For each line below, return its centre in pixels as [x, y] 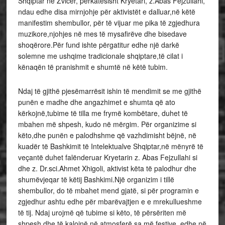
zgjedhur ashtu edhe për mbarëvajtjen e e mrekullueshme [110, 201]
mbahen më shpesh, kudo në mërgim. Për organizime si [107, 124]
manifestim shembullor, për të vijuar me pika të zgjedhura [109, 23]
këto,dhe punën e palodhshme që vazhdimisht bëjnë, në [107, 135]
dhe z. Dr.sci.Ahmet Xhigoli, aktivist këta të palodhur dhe [107, 168]
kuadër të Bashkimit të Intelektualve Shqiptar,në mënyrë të [110, 146]
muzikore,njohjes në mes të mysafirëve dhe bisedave [102, 34]
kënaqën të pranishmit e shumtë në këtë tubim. [93, 67]
